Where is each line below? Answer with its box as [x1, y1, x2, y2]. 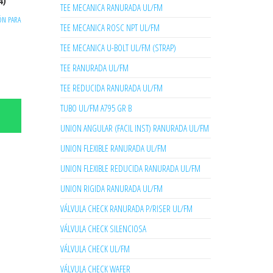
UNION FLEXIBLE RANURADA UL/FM [60, 142, 166, 154]
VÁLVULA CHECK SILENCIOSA [60, 222, 146, 235]
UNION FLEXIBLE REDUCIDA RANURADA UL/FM [60, 162, 200, 174]
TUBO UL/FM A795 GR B [60, 102, 132, 114]
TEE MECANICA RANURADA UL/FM [60, 1, 163, 13]
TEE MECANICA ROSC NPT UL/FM [60, 21, 160, 34]
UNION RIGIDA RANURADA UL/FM [60, 182, 163, 194]
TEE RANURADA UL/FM [60, 62, 129, 74]
